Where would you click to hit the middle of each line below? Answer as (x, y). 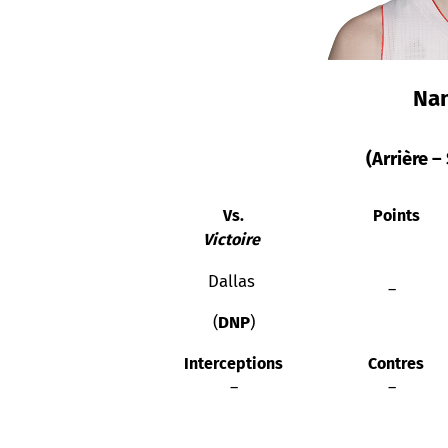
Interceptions (231, 363)
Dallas (231, 280)
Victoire (231, 239)
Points (394, 215)
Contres (394, 363)
